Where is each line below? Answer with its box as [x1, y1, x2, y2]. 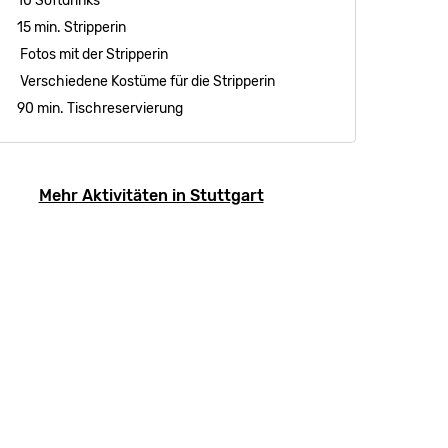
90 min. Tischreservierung [17, 100, 183, 117]
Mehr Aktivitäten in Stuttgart [38, 186, 264, 205]
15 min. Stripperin [17, 19, 126, 36]
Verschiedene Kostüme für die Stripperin [17, 73, 275, 90]
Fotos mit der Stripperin [17, 46, 168, 63]
